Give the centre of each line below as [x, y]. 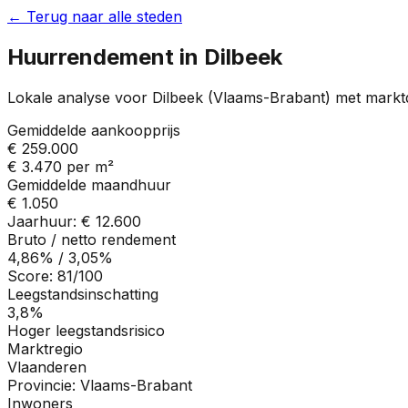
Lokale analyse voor [80, 97]
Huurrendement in [106, 56]
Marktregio [45, 348]
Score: [32, 275]
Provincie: [44, 385]
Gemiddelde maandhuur [89, 184]
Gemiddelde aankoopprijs [94, 130]
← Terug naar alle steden [95, 16]
